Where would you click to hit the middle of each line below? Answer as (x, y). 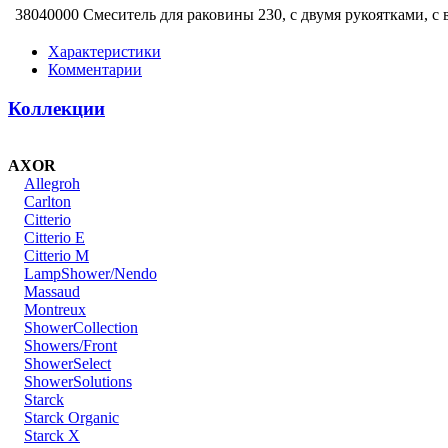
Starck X (52, 435)
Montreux (55, 309)
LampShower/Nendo (90, 273)
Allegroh (52, 183)
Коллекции (56, 109)
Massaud (52, 291)
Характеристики (104, 52)
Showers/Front (70, 345)
